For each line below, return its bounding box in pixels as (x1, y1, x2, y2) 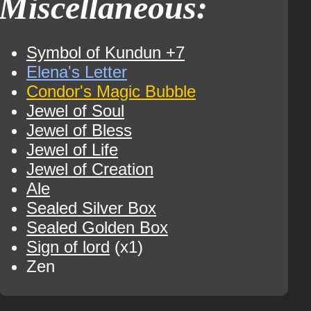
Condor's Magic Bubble (26, 82, 196, 101)
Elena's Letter (26, 62, 128, 81)
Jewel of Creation (26, 160, 154, 178)
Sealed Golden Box (26, 218, 169, 237)
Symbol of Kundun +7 (26, 43, 185, 62)
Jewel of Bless (26, 121, 133, 140)
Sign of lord (26, 237, 110, 256)
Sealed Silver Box (26, 199, 157, 217)
